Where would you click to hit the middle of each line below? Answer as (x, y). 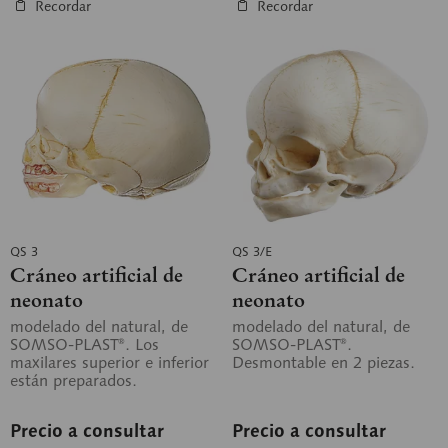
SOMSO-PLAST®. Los (84, 344)
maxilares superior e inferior (109, 362)
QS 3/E (252, 251)
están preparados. (73, 380)
